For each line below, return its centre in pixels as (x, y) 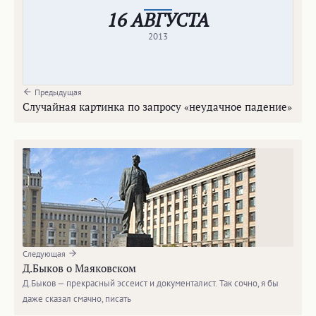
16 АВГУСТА (158, 20)
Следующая (45, 254)
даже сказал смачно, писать (77, 299)
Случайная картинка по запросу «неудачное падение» (157, 107)
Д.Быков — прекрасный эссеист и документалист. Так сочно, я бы (151, 283)
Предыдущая (57, 92)
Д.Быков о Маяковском (79, 268)
